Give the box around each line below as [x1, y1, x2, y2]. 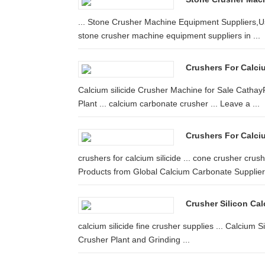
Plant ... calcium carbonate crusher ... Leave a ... [78, 99, 260, 108]
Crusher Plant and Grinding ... [78, 235, 190, 244]
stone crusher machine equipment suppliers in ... [78, 31, 260, 40]
